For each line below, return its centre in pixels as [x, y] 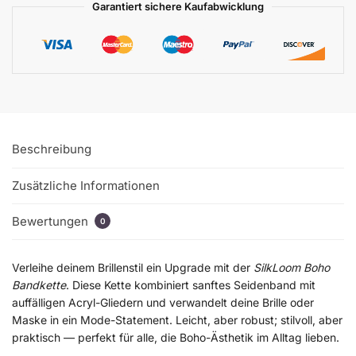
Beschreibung [52, 149]
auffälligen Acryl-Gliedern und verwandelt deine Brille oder [163, 303]
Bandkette [39, 285]
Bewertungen [52, 222]
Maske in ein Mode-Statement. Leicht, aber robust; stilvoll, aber [177, 320]
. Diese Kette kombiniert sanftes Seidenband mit [191, 285]
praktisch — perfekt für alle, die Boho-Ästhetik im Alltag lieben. [176, 338]
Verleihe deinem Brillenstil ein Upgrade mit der [133, 268]
